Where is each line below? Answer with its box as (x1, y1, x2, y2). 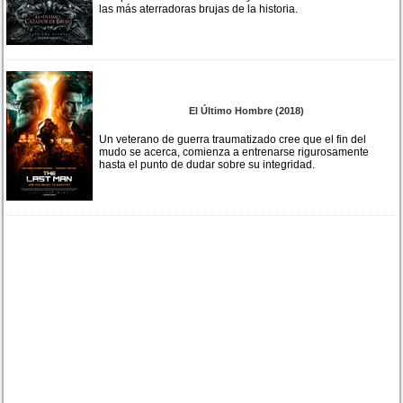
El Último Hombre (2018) (188, 104, 304, 116)
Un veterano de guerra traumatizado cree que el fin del (99, 132, 367, 146)
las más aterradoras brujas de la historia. (99, 2, 299, 15)
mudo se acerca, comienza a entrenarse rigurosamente (99, 145, 370, 158)
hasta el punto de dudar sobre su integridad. (99, 157, 316, 171)
